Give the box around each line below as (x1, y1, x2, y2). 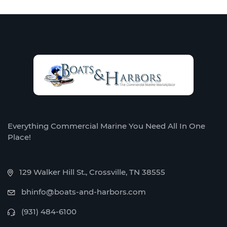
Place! (8, 132, 31, 142)
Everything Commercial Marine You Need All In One (8, 121, 205, 131)
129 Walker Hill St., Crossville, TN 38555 (19, 167, 165, 177)
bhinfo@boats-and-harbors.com (21, 187, 146, 197)
